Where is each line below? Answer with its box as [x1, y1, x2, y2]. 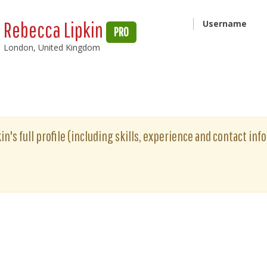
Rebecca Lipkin [4, 17, 107, 42]
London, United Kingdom [4, 42, 101, 53]
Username [202, 18, 247, 29]
